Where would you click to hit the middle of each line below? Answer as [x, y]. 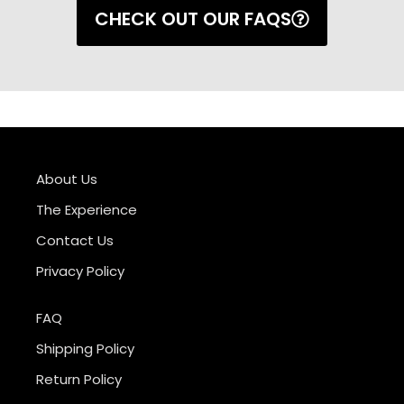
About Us [67, 179]
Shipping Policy [85, 349]
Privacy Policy [80, 271]
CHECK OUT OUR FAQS [193, 19]
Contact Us [75, 240]
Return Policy [79, 379]
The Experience [87, 210]
